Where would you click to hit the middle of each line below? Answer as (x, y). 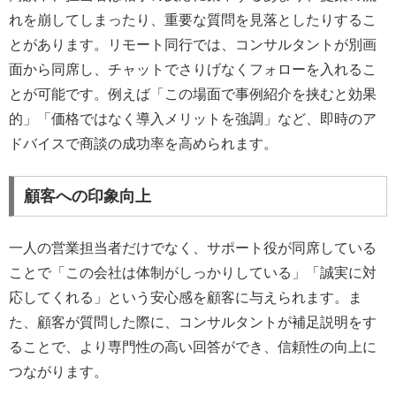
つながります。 (58, 372)
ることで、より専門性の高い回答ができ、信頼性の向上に (193, 347)
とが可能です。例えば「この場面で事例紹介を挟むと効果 (193, 94)
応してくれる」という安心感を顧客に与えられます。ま (186, 298)
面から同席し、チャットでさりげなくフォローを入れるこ (193, 69)
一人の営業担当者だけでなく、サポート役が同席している (193, 248)
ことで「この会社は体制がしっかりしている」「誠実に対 (193, 273)
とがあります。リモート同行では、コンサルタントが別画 (193, 44)
